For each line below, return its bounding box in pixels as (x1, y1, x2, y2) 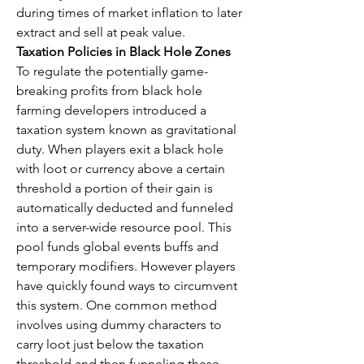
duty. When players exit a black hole (16, 141, 223, 158)
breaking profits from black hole (16, 83, 202, 99)
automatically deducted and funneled (16, 200, 233, 216)
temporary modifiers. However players (16, 258, 236, 275)
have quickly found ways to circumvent (16, 278, 237, 294)
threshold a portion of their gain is (16, 180, 213, 197)
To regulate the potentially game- (16, 63, 208, 80)
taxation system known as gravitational (16, 122, 236, 138)
